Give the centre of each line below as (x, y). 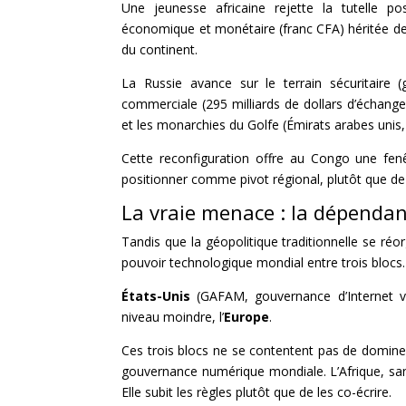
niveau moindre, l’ (173, 316)
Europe (247, 316)
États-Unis (156, 295)
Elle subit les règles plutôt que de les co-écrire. (257, 391)
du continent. (160, 49)
